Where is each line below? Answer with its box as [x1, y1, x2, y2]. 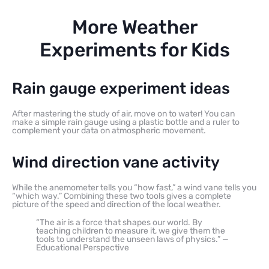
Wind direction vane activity [12, 153, 220, 172]
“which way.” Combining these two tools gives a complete [12, 190, 231, 201]
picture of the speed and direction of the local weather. [12, 199, 221, 210]
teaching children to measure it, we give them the [36, 225, 225, 236]
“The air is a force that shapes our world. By [36, 217, 202, 228]
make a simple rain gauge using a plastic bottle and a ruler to [12, 116, 240, 127]
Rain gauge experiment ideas [12, 79, 230, 98]
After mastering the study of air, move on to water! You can [12, 108, 235, 119]
